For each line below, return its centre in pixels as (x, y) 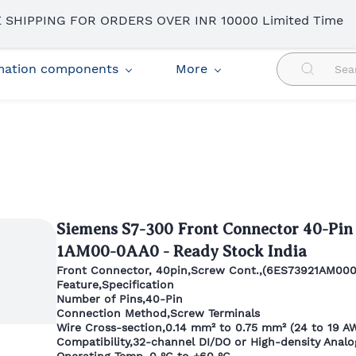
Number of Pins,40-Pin (119, 299)
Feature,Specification (115, 284)
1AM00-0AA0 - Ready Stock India (181, 252)
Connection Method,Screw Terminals (158, 313)
